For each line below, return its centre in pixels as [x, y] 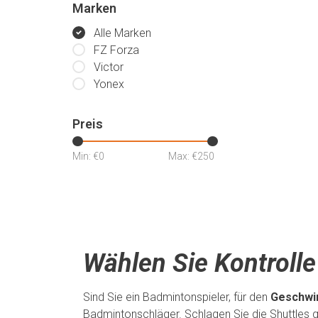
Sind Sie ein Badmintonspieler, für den [177, 297]
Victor [109, 67]
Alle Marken [122, 33]
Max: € [183, 156]
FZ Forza [116, 50]
